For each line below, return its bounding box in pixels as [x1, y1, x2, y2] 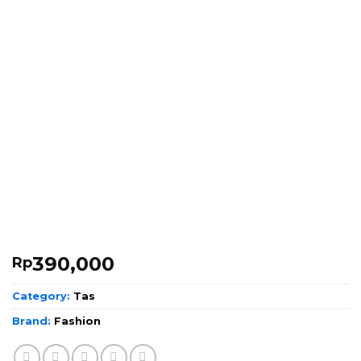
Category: [12, 290, 73, 303]
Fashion [54, 315, 101, 328]
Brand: [12, 315, 54, 328]
